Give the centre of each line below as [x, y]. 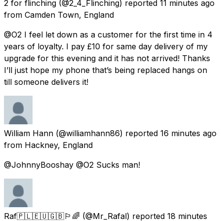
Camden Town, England [69, 15]
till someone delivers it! [46, 82]
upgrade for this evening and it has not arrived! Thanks [107, 58]
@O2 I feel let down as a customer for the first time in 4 [108, 34]
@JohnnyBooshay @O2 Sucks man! [72, 165]
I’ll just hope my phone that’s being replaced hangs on [106, 70]
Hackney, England [59, 145]
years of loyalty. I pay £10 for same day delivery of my [106, 46]
